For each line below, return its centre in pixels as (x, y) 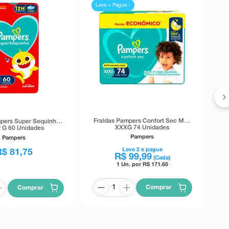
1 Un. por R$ (134, 164)
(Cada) (162, 158)
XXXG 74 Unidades (142, 127)
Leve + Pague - (113, 5)
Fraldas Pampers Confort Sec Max (142, 121)
